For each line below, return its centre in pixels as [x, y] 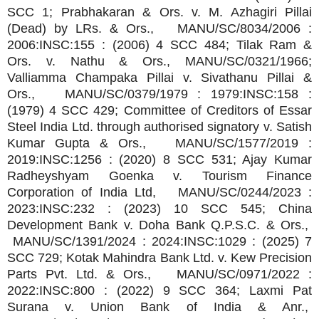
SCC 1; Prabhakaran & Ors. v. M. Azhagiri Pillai [159, 12]
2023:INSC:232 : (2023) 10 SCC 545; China [159, 208]
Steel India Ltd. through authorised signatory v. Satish [159, 126]
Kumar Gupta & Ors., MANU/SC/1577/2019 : [159, 143]
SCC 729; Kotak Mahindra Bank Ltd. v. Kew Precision [159, 257]
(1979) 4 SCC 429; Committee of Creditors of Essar [159, 110]
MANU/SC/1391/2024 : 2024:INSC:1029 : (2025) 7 [159, 241]
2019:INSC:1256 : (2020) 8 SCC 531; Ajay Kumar [159, 159]
